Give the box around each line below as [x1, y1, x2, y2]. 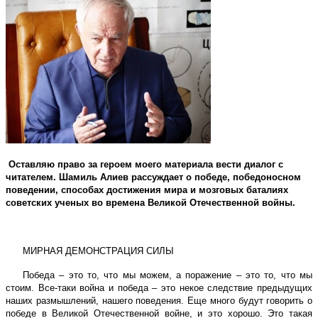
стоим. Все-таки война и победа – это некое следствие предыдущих [6, 282, 312, 293]
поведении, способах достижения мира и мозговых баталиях [6, 184, 288, 195]
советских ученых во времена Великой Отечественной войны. [6, 197, 295, 208]
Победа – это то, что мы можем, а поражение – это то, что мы [23, 269, 312, 280]
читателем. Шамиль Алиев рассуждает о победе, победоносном [6, 171, 301, 182]
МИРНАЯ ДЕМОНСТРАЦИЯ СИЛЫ [23, 245, 174, 256]
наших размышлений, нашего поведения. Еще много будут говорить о [6, 295, 312, 306]
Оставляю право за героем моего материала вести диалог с [9, 158, 283, 170]
